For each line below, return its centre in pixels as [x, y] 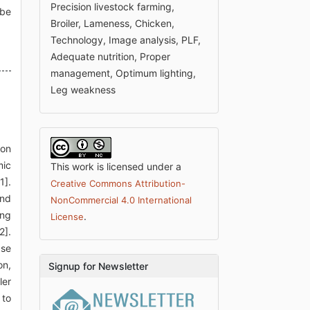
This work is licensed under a [116, 166]
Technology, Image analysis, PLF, [126, 39]
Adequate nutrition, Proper [111, 56]
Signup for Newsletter [99, 266]
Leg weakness [83, 89]
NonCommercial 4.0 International [121, 200]
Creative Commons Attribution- [118, 183]
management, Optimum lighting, [124, 73]
